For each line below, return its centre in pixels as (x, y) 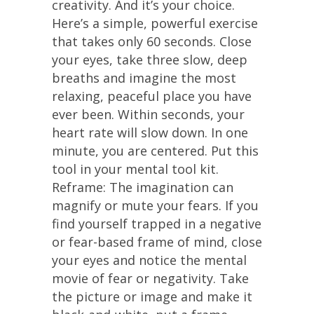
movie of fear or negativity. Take (150, 278)
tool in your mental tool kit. (135, 169)
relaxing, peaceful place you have (152, 96)
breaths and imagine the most (144, 78)
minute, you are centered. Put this (155, 151)
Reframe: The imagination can (143, 187)
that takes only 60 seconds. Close (152, 41)
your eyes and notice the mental (149, 260)
